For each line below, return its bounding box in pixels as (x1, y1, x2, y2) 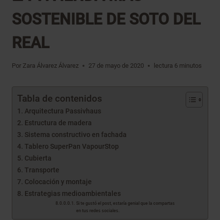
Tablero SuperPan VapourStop (24, 142, 119, 151)
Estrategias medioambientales (24, 190, 121, 198)
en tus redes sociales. (76, 208, 120, 214)
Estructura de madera (24, 119, 92, 128)
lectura (154, 61, 173, 69)
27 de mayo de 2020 (88, 61, 144, 69)
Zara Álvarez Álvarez (23, 61, 79, 69)
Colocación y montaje (24, 178, 92, 187)
